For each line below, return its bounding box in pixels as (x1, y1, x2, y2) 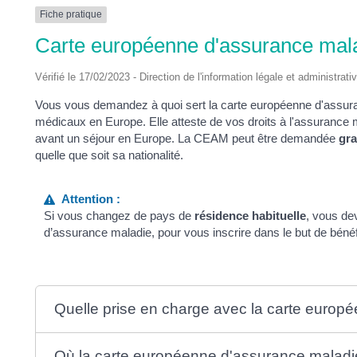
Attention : (55, 192, 121, 206)
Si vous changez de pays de (44, 209, 195, 223)
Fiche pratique (40, 9, 102, 21)
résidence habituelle (194, 209, 307, 223)
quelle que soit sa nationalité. (35, 147, 183, 162)
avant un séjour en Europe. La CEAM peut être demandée (35, 131, 339, 145)
